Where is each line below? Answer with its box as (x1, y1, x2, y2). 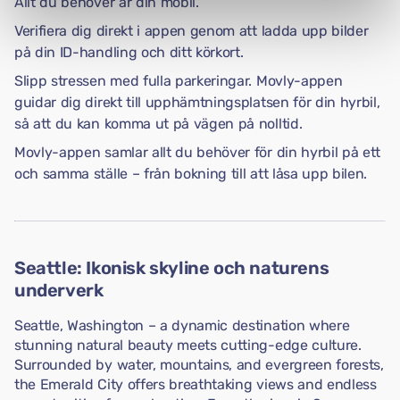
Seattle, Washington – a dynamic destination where (14, 317, 350, 334)
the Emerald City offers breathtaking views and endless (14, 376, 377, 393)
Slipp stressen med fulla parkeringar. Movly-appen (14, 72, 343, 89)
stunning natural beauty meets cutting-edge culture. (14, 337, 362, 354)
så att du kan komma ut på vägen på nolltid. (14, 115, 303, 132)
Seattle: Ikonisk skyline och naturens (14, 257, 329, 279)
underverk (14, 279, 104, 301)
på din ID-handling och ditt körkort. (14, 44, 244, 61)
